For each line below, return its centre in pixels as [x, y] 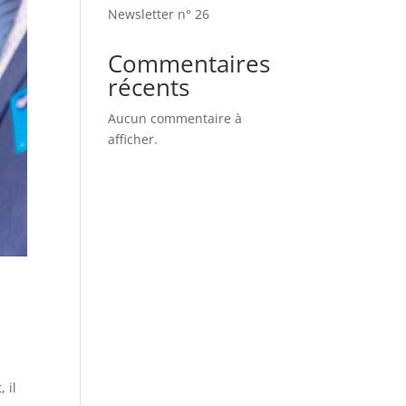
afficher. [133, 139]
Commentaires [189, 63]
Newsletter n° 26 [159, 14]
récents [149, 87]
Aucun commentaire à [175, 118]
